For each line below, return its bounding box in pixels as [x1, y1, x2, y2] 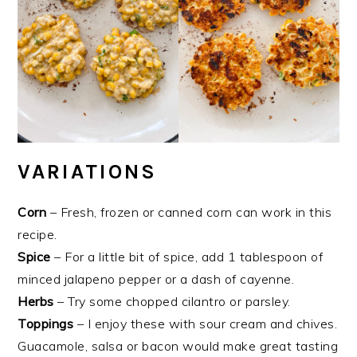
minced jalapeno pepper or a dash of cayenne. [18, 271, 295, 288]
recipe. [18, 226, 57, 243]
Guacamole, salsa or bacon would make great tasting [18, 338, 339, 355]
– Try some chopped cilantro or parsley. [53, 293, 291, 310]
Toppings [18, 316, 74, 332]
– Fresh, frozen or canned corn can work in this [46, 204, 332, 221]
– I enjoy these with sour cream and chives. [73, 316, 338, 332]
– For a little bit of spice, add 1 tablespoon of [50, 249, 324, 265]
